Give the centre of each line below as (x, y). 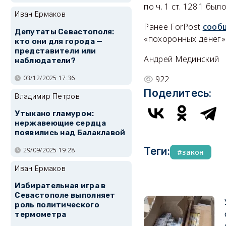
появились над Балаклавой (70, 133)
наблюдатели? (45, 60)
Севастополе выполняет (65, 195)
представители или (55, 51)
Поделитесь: (178, 93)
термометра (41, 215)
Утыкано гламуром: (54, 114)
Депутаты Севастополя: (65, 32)
